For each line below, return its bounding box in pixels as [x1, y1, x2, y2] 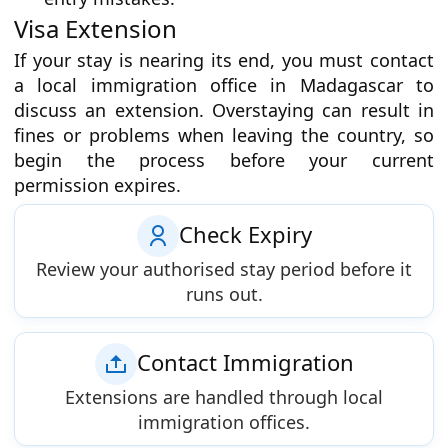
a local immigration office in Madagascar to [14, 72, 434, 97]
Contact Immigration [136, 347, 354, 378]
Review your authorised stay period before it [36, 257, 412, 282]
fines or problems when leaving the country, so [14, 122, 434, 147]
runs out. [185, 282, 263, 307]
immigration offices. [138, 410, 310, 435]
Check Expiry [178, 219, 312, 250]
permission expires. [14, 172, 181, 197]
